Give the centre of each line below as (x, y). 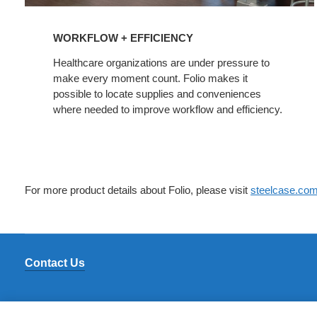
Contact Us (55, 263)
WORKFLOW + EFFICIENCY (123, 38)
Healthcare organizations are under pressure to (161, 62)
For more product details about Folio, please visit (138, 190)
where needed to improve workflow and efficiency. (168, 109)
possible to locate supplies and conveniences (157, 93)
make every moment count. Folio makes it (150, 78)
